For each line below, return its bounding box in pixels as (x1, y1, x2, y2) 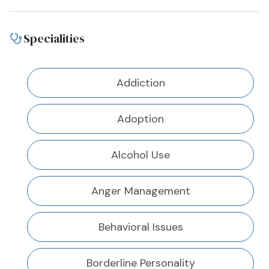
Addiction (116, 76, 165, 91)
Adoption (117, 112, 164, 127)
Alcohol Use (111, 148, 170, 163)
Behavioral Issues (98, 220, 183, 235)
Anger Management (91, 184, 190, 199)
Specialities (23, 30, 85, 47)
